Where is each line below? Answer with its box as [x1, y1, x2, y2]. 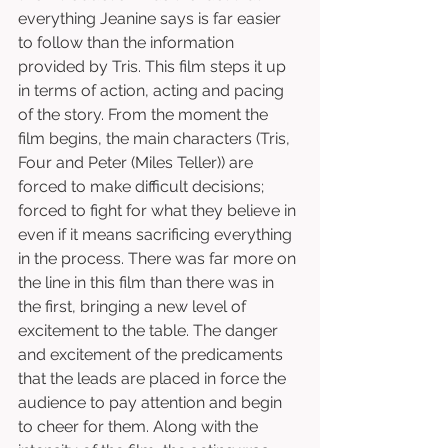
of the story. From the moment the [18, 105, 272, 124]
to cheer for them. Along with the [18, 417, 262, 436]
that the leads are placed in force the [18, 369, 290, 388]
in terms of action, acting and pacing [18, 81, 288, 100]
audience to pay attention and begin [18, 393, 286, 412]
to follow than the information [18, 33, 238, 52]
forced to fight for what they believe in [18, 201, 300, 220]
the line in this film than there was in [18, 273, 278, 292]
